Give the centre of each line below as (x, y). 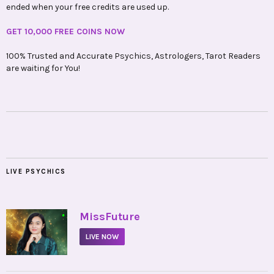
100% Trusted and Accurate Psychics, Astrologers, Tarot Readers (133, 56)
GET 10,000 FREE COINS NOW (65, 32)
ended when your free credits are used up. (87, 7)
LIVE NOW (102, 237)
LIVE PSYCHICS (36, 172)
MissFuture (110, 217)
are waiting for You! (43, 68)
